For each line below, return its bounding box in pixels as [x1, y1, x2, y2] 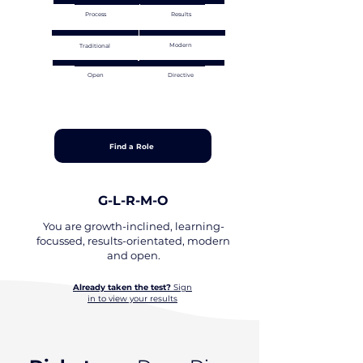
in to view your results [88, 293, 177, 304]
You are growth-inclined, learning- [42, 220, 224, 233]
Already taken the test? [73, 282, 171, 293]
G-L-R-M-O [98, 193, 169, 208]
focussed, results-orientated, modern [36, 234, 230, 247]
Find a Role [109, 141, 154, 151]
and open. [106, 249, 160, 262]
